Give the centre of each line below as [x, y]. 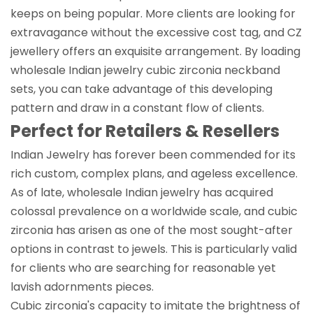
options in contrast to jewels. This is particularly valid [154, 249]
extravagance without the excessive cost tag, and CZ [156, 32]
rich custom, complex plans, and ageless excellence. [154, 173]
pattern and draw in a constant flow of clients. [137, 108]
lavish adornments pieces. [82, 286]
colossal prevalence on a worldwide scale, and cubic [154, 211]
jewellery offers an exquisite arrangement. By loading [155, 51]
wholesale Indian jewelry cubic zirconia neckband [145, 70]
